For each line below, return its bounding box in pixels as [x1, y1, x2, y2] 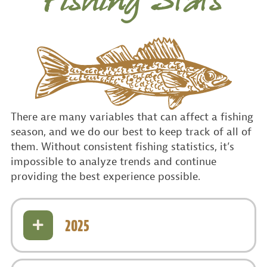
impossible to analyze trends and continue [11, 154, 216, 169]
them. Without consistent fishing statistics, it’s [11, 139, 234, 154]
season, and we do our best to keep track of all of [11, 125, 252, 139]
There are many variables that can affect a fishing [11, 110, 253, 124]
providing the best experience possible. [11, 169, 200, 184]
